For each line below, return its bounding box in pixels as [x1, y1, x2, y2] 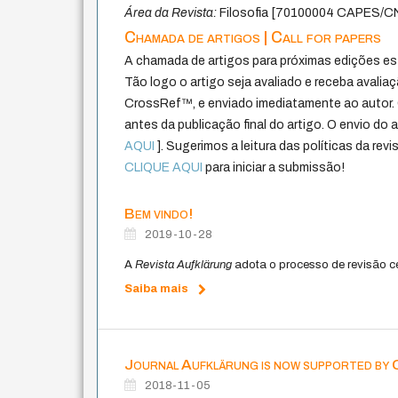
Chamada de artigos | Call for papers [124, 28, 382, 46]
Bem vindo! [124, 204, 194, 222]
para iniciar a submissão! [203, 160, 346, 174]
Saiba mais [124, 282, 189, 295]
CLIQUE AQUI [124, 160, 203, 174]
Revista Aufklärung [135, 258, 233, 271]
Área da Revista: [124, 5, 218, 20]
